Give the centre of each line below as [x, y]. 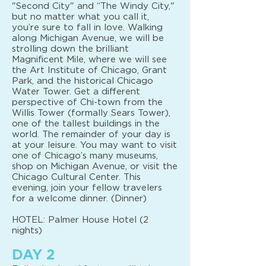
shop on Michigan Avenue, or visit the [95, 167]
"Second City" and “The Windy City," [93, 6]
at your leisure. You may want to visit [94, 145]
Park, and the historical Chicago [83, 81]
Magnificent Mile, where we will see [89, 60]
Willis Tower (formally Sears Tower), [91, 113]
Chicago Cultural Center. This [76, 177]
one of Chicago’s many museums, [85, 156]
